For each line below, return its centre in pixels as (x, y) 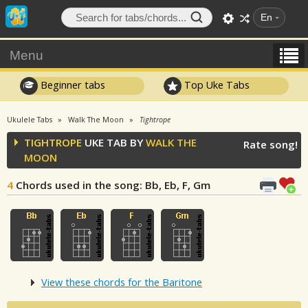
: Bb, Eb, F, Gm (175, 185)
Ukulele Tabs (30, 120)
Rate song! (271, 144)
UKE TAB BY (114, 142)
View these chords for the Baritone (122, 283)
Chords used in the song (78, 185)
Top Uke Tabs (216, 85)
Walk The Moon (96, 120)
